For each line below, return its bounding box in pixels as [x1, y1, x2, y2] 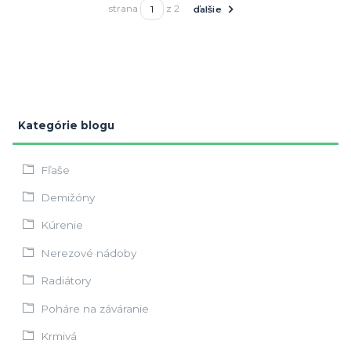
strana [108, 3, 140, 15]
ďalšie [193, 4, 224, 16]
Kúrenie [40, 219, 83, 232]
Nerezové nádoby [40, 246, 136, 259]
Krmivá [40, 330, 77, 343]
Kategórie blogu [17, 119, 114, 132]
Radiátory [40, 274, 91, 288]
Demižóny [40, 191, 95, 204]
